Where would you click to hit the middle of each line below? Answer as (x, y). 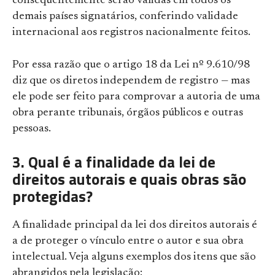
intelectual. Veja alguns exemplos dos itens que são (134, 258)
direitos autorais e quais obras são (129, 180)
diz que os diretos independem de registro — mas (131, 81)
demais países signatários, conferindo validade (125, 17)
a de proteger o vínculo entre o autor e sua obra (128, 242)
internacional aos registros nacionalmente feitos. (131, 33)
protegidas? (52, 197)
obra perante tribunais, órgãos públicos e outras (128, 113)
